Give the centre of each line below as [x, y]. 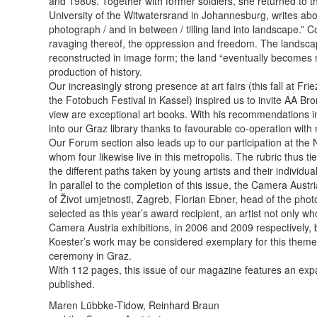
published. [72, 284]
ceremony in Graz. [90, 256]
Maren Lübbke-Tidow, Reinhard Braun [134, 305]
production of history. [96, 72]
